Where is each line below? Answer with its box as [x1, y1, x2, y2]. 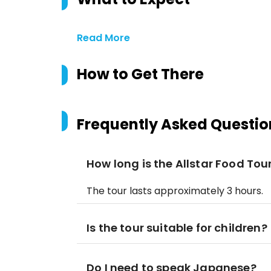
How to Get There [77, 64, 204, 84]
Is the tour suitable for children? [87, 220, 267, 235]
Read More [77, 31, 130, 45]
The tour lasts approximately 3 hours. [87, 184, 263, 198]
